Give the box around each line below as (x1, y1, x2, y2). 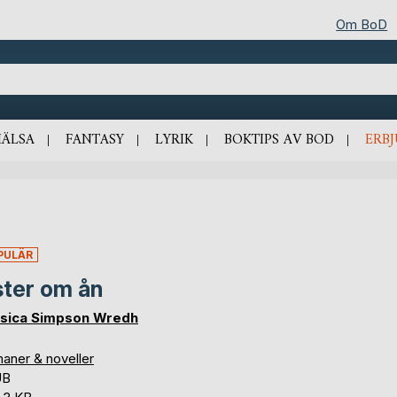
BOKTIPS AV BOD (223, 127, 334, 152)
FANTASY (65, 127, 124, 152)
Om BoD (336, 15, 388, 33)
